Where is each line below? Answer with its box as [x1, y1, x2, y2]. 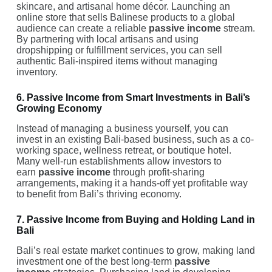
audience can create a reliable [16, 22, 149, 33]
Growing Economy [16, 103, 102, 114]
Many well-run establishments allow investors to [16, 155, 222, 166]
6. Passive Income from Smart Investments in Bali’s [16, 92, 250, 103]
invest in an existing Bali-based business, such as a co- [16, 134, 254, 144]
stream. [220, 22, 255, 33]
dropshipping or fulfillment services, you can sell [16, 44, 222, 55]
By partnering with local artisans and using [16, 33, 199, 44]
